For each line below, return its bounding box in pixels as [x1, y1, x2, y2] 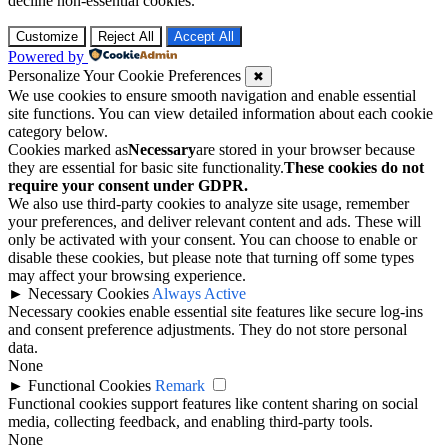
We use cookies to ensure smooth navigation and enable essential [8, 86, 416, 104]
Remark [155, 376, 205, 394]
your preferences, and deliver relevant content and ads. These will [8, 212, 421, 230]
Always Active [152, 284, 246, 302]
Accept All [174, 28, 234, 44]
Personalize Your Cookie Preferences [8, 66, 241, 84]
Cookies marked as [8, 140, 128, 158]
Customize [16, 28, 78, 44]
